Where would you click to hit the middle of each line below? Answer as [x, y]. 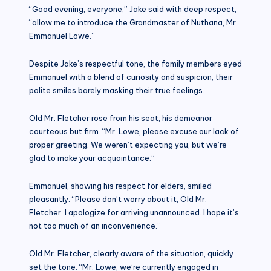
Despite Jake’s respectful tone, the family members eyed [135, 63]
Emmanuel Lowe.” [62, 35]
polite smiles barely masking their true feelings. [117, 90]
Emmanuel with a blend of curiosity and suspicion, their [131, 77]
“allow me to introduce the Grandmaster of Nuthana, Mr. [133, 22]
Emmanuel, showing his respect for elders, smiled [120, 185]
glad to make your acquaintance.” [92, 158]
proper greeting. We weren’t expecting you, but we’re [128, 144]
